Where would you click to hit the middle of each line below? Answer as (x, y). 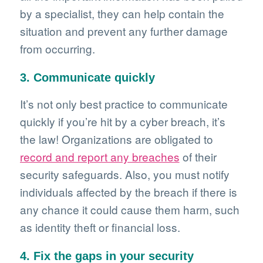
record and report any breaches (100, 157)
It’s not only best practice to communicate (124, 104)
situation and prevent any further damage (124, 31)
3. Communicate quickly (87, 78)
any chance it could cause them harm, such (129, 210)
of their (198, 157)
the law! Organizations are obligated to (116, 139)
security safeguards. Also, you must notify (124, 174)
